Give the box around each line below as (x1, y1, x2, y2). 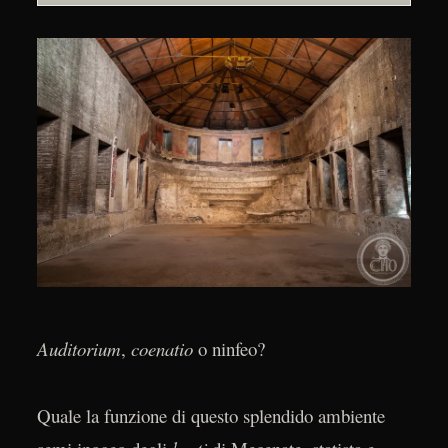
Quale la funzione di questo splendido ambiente (36, 402, 385, 428)
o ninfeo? (192, 336, 265, 362)
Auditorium (36, 336, 121, 362)
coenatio (130, 336, 193, 362)
